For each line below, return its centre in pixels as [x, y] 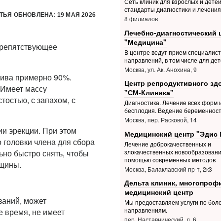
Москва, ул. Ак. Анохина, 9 [160, 69]
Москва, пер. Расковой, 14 [160, 120]
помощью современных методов [170, 159]
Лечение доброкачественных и [167, 144]
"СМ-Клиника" [149, 92]
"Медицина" [145, 42]
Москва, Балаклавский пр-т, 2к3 [168, 169]
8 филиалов [141, 19]
